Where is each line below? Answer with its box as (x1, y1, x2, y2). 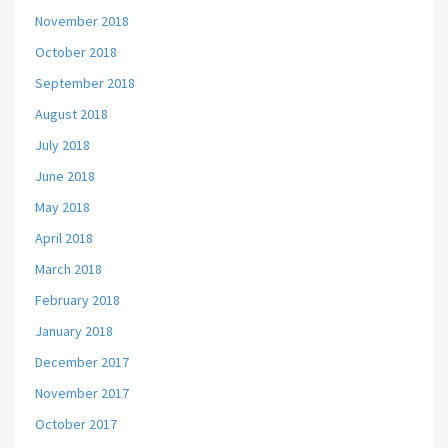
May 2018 (35, 198, 90, 216)
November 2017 (35, 384, 129, 402)
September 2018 (35, 74, 135, 92)
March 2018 (35, 260, 102, 278)
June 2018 (35, 167, 95, 185)
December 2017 (35, 353, 129, 371)
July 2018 (35, 136, 90, 154)
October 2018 (35, 43, 117, 61)
